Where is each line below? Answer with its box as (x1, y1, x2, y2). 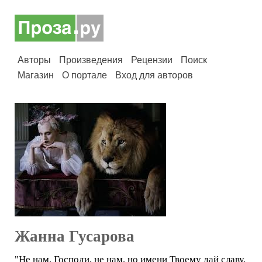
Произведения (59, 55, 123, 65)
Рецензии (131, 55, 173, 65)
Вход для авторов (115, 70, 193, 80)
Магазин (18, 70, 54, 80)
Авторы (18, 55, 51, 65)
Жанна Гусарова (15, 227, 135, 245)
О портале (62, 70, 107, 80)
